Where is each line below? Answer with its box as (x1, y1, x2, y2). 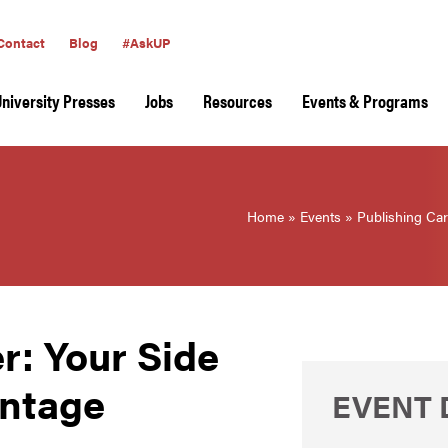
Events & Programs (302, 88, 428, 113)
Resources (203, 88, 272, 113)
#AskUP (122, 33, 170, 52)
